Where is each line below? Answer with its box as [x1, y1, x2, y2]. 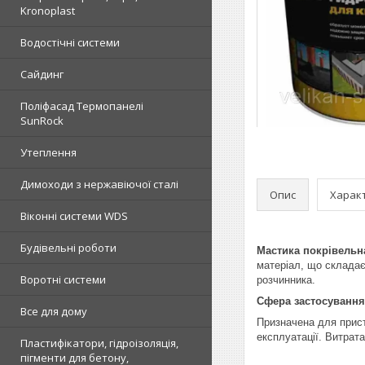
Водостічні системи [20, 35, 120, 50]
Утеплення [20, 145, 77, 160]
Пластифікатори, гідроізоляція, [20, 336, 178, 350]
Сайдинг [20, 67, 64, 81]
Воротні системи [20, 272, 106, 287]
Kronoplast [20, 3, 75, 18]
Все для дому [20, 304, 87, 319]
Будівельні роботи [20, 240, 117, 255]
